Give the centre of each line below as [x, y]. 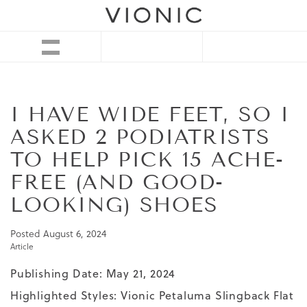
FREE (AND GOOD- [117, 183]
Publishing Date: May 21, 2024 [93, 274]
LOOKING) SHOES [114, 205]
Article [22, 247]
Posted [27, 234]
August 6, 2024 [75, 234]
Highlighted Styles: [66, 296]
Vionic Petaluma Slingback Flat [208, 296]
